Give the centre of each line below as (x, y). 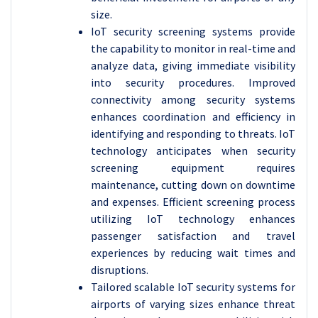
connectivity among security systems (193, 99)
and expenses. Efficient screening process (193, 202)
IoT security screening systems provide (193, 31)
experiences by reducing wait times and (193, 253)
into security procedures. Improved (193, 82)
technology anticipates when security (193, 150)
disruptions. (120, 270)
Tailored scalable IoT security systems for (193, 287)
